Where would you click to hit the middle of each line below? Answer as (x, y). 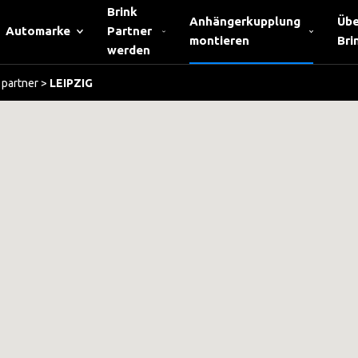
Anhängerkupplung (245, 21)
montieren (219, 40)
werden (129, 50)
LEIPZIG (71, 83)
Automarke (38, 31)
